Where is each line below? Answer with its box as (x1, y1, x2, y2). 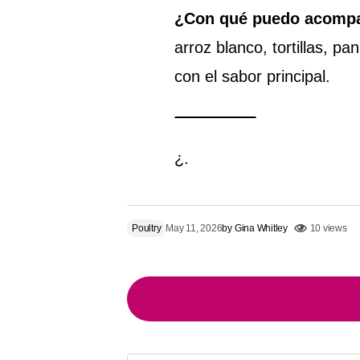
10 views (309, 222, 347, 234)
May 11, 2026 (166, 222, 223, 234)
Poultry (132, 222, 162, 234)
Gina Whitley (234, 222, 288, 234)
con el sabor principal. (174, 67, 330, 85)
